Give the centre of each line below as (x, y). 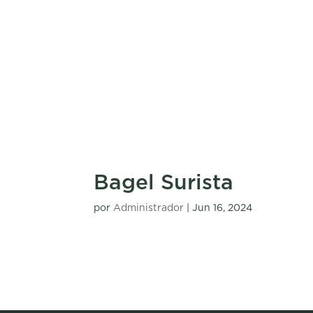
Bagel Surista (164, 183)
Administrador (149, 208)
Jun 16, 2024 (223, 208)
